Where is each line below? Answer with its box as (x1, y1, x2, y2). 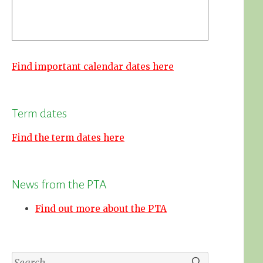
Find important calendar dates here (12, 61, 174, 73)
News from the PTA (12, 178, 107, 191)
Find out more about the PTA (35, 203, 167, 215)
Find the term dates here (12, 132, 125, 144)
